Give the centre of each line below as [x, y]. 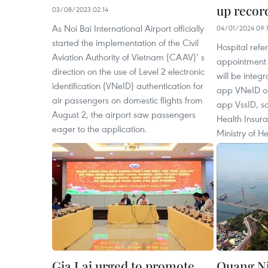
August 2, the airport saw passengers [124, 114]
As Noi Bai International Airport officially [128, 28]
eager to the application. [100, 129]
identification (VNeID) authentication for [128, 86]
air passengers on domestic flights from [127, 100]
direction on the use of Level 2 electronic [128, 71]
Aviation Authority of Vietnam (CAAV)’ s [128, 57]
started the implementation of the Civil [125, 42]
